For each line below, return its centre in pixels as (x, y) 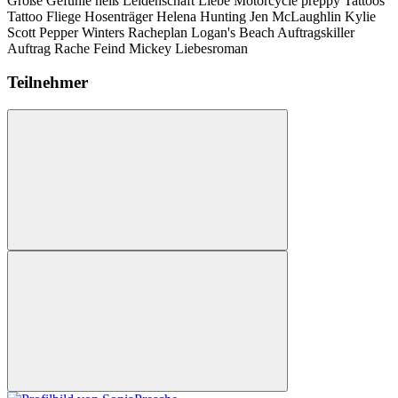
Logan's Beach (233, 32)
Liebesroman (211, 48)
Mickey (150, 48)
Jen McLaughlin (295, 16)
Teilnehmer (48, 83)
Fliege (64, 16)
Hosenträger (119, 16)
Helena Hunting (201, 16)
